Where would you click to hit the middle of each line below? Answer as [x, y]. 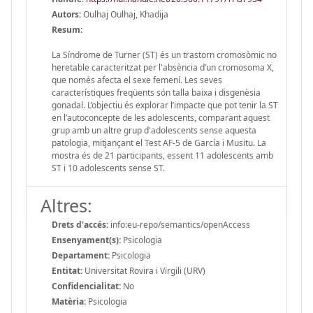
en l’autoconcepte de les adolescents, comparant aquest [161, 117]
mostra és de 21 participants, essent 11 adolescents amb [162, 155]
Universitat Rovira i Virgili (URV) [144, 270]
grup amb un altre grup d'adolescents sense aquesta [154, 130]
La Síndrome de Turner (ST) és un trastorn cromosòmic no [164, 54]
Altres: [66, 205]
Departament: [81, 255]
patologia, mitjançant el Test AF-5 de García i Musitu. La [159, 143]
